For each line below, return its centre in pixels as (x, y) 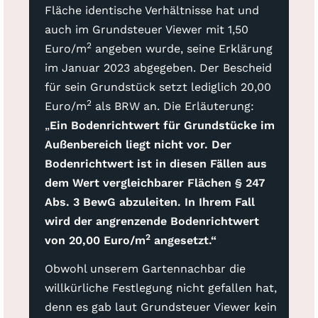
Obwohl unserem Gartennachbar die (145, 268)
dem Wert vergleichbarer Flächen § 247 (154, 183)
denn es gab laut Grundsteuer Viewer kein (160, 307)
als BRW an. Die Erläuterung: (172, 106)
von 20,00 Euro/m (95, 241)
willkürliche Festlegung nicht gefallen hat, (160, 287)
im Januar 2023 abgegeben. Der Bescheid (158, 68)
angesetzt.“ (183, 241)
